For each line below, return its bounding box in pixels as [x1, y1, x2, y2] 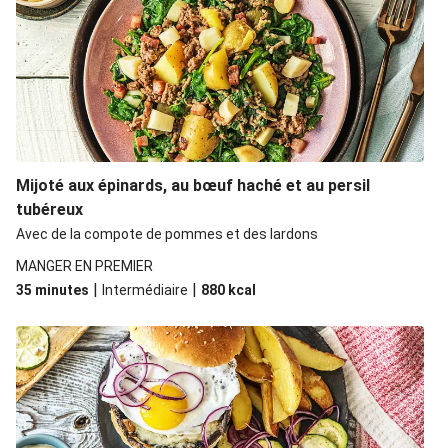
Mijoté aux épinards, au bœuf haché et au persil [16, 176, 370, 195]
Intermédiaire [102, 282, 188, 298]
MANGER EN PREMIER [16, 258, 153, 274]
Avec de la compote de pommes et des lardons [16, 226, 318, 242]
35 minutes [16, 282, 89, 298]
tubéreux [16, 200, 83, 219]
